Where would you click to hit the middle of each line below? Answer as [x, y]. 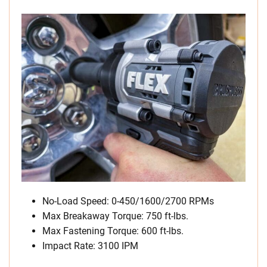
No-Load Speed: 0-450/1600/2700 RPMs [128, 201]
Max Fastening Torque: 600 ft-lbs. [113, 231]
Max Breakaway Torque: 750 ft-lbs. [115, 216]
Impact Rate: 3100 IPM [90, 246]
